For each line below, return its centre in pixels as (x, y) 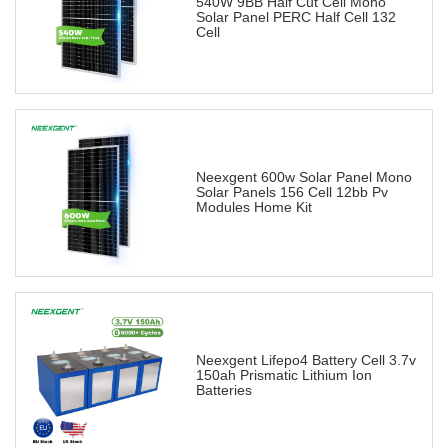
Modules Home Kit (254, 207)
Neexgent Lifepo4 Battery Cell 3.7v (306, 360)
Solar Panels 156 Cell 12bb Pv (292, 192)
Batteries (224, 390)
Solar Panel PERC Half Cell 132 (296, 17)
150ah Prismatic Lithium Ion (284, 375)
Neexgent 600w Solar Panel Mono (304, 177)
